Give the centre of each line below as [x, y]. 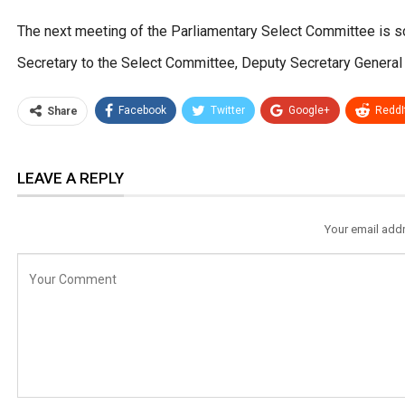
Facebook [142, 111]
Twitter [228, 111]
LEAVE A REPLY [71, 179]
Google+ [309, 111]
